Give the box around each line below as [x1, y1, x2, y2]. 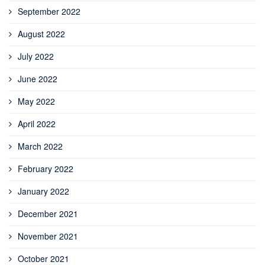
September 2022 [18, 5, 80, 18]
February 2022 [18, 163, 73, 175]
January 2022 [18, 185, 69, 198]
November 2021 [18, 230, 78, 243]
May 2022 [18, 95, 55, 108]
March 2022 [18, 140, 63, 153]
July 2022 [18, 50, 54, 63]
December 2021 [18, 208, 78, 220]
